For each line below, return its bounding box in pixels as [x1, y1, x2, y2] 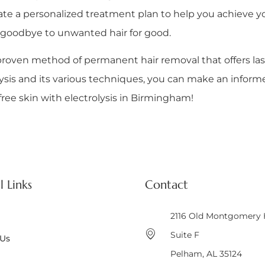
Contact [145, 177, 189, 192]
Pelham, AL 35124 [170, 248, 242, 259]
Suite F [170, 229, 199, 240]
